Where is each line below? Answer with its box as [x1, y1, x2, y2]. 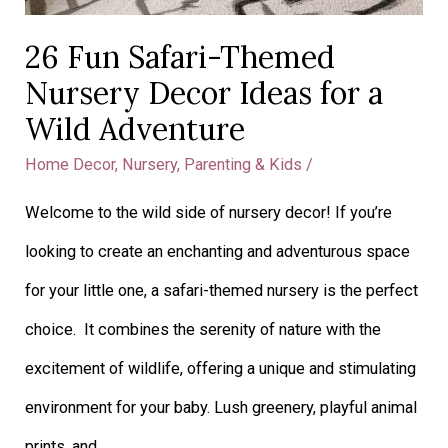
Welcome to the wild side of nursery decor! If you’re [25, 202, 393, 222]
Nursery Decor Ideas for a [25, 74, 384, 113]
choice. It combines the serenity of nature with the [25, 319, 382, 339]
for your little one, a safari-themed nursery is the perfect [25, 280, 419, 300]
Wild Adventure [25, 110, 246, 149]
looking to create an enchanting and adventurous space [25, 241, 411, 261]
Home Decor [25, 155, 116, 175]
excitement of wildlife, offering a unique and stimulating [25, 358, 417, 378]
